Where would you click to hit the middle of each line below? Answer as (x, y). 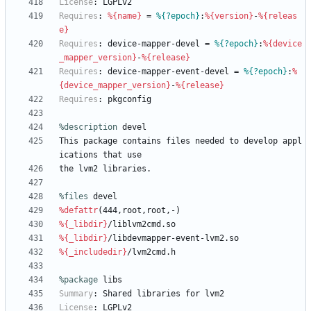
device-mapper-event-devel (168, 72)
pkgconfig (129, 100)
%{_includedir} (93, 252)
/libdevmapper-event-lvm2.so (173, 238)
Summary (76, 294)
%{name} (125, 16)
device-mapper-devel (154, 44)
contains (142, 141)
